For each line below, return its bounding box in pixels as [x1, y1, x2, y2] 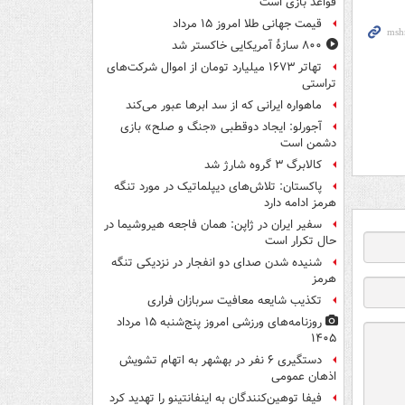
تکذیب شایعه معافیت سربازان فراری [147, 292, 322, 310]
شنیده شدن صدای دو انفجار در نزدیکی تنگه [111, 254, 322, 272]
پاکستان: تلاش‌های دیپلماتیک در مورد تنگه [114, 178, 322, 196]
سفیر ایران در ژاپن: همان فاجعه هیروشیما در [104, 216, 322, 234]
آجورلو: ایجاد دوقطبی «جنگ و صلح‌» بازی [120, 118, 322, 137]
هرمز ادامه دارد [264, 194, 336, 212]
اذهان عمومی [271, 368, 336, 386]
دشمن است [280, 135, 336, 153]
